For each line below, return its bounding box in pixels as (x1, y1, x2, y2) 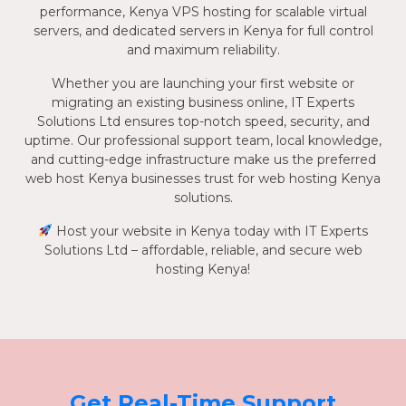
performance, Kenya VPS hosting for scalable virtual (39, 3, 367, 20)
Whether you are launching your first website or (52, 74, 354, 92)
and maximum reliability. (126, 41, 280, 58)
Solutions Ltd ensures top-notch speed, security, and (36, 112, 370, 130)
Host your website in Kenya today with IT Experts (52, 222, 368, 239)
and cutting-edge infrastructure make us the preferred (30, 150, 376, 168)
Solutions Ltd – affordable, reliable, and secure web (43, 241, 362, 258)
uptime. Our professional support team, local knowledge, (24, 131, 382, 149)
